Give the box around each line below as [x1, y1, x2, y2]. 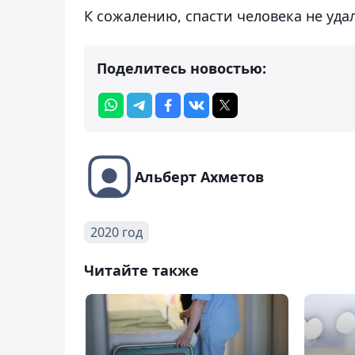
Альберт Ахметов [135, 166, 264, 186]
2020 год [90, 223, 143, 241]
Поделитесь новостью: [97, 58, 266, 78]
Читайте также [84, 260, 199, 280]
